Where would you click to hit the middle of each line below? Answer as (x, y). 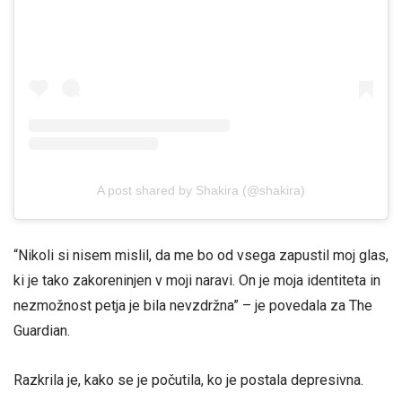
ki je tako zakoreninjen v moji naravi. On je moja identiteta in (197, 281)
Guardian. (42, 331)
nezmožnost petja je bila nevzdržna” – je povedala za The (193, 306)
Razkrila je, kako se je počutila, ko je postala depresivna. (188, 380)
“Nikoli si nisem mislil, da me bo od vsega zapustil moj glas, (201, 256)
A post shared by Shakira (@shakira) (201, 190)
